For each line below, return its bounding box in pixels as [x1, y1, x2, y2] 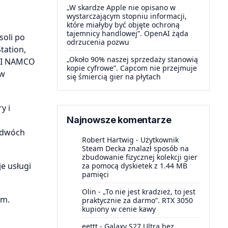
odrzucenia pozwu [67, 37, 129, 47]
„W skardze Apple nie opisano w [67, 3, 176, 12]
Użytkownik [140, 135, 179, 145]
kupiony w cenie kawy [82, 204, 156, 214]
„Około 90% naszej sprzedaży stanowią [67, 54, 198, 64]
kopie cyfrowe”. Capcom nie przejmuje [67, 63, 197, 73]
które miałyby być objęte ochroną [67, 20, 180, 30]
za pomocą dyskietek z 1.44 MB [82, 161, 187, 170]
